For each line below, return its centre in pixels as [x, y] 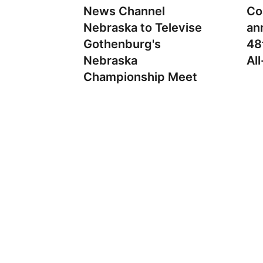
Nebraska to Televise [143, 28]
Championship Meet [140, 77]
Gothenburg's [122, 44]
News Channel [124, 11]
